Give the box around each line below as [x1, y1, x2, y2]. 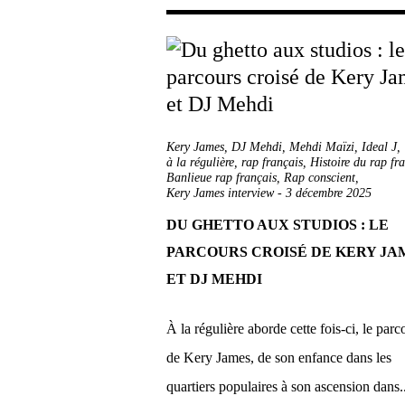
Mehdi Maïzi [289, 140, 354, 154]
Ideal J [362, 140, 397, 154]
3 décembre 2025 [286, 186, 372, 200]
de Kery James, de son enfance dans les [166, 350, 391, 365]
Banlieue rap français [166, 171, 277, 184]
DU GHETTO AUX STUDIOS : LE [166, 217, 389, 232]
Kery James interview [166, 186, 274, 200]
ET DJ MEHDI [166, 271, 262, 287]
